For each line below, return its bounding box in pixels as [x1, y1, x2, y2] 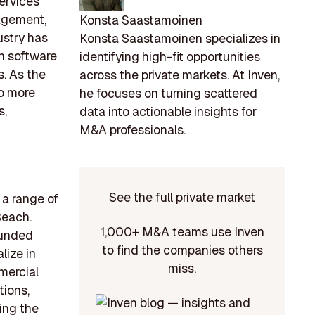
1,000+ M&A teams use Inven [100, 224, 264, 240]
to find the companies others [101, 242, 263, 259]
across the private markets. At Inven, [79, 67, 280, 84]
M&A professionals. [79, 122, 186, 139]
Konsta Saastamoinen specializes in [79, 30, 281, 47]
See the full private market [109, 188, 256, 205]
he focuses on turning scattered [79, 85, 257, 102]
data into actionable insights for [79, 103, 257, 120]
